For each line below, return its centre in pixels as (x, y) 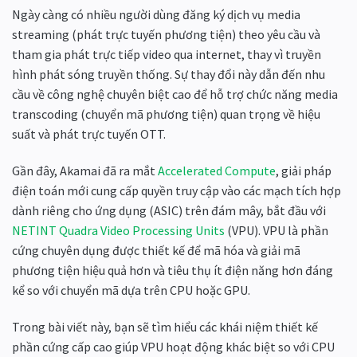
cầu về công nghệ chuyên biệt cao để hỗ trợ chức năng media (175, 94)
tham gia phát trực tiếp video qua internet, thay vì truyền (167, 54)
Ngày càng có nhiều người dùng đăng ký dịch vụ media (156, 14)
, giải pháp (304, 170)
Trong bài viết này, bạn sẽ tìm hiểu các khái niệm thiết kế (165, 326)
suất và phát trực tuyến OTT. (90, 134)
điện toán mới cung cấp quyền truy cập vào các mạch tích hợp (177, 190)
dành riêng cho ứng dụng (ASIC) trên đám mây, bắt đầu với (169, 210)
